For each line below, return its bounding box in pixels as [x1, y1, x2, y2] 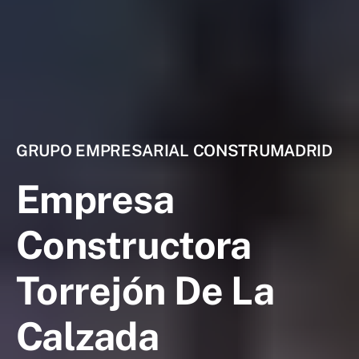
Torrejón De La [16, 267, 274, 313]
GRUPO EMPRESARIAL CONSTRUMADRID [16, 140, 333, 160]
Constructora [16, 221, 252, 268]
